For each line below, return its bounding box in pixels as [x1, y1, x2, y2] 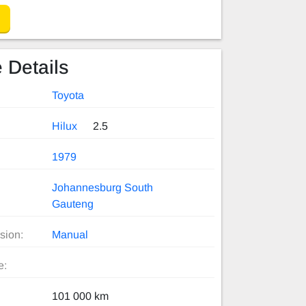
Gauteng [52, 198, 94, 210]
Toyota [52, 89, 85, 101]
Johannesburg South [52, 182, 154, 193]
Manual [52, 229, 89, 240]
